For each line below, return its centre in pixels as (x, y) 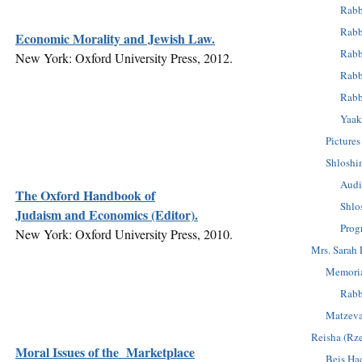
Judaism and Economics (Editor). (107, 214)
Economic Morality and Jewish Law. (115, 38)
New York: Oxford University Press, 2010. (124, 234)
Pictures (343, 140)
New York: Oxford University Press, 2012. (124, 57)
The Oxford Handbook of (85, 195)
